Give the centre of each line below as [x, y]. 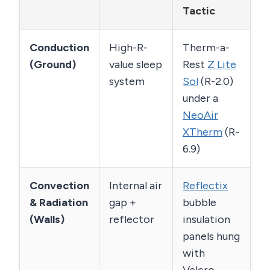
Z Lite [222, 65]
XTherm [202, 132]
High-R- [128, 48]
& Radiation [59, 203]
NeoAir [200, 115]
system [127, 82]
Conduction [59, 48]
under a [200, 99]
